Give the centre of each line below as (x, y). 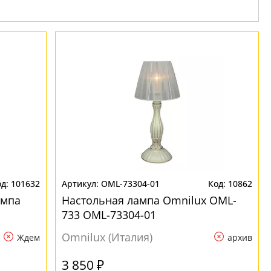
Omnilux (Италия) (107, 237)
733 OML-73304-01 (109, 215)
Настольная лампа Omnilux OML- (149, 200)
